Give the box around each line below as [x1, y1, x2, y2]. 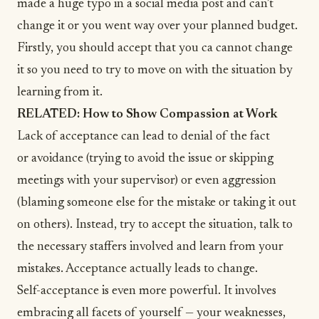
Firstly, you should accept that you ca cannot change [17, 41, 293, 55]
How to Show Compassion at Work [83, 108, 278, 121]
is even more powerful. [99, 284, 224, 298]
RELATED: [17, 108, 83, 121]
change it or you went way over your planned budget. [17, 19, 298, 33]
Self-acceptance [17, 284, 99, 298]
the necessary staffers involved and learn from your [17, 240, 283, 253]
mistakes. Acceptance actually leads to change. [17, 262, 261, 276]
